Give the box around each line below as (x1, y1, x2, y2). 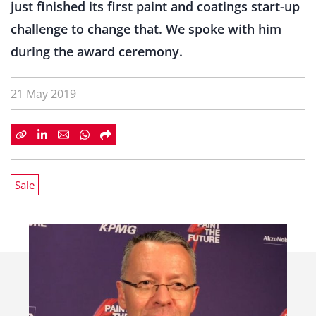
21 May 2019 (11, 86, 76, 102)
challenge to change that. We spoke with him (11, 20, 281, 37)
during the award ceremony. (11, 43, 183, 60)
